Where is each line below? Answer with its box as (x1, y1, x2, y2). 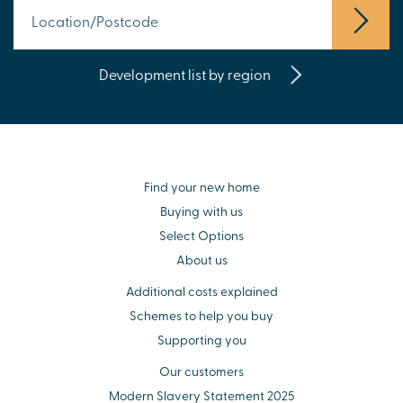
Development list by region (99, 63, 273, 84)
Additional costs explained (125, 282, 278, 300)
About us (175, 251, 228, 269)
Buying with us (160, 202, 243, 220)
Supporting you (157, 331, 246, 349)
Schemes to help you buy (130, 307, 273, 325)
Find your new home (143, 178, 260, 196)
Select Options (159, 227, 244, 245)
